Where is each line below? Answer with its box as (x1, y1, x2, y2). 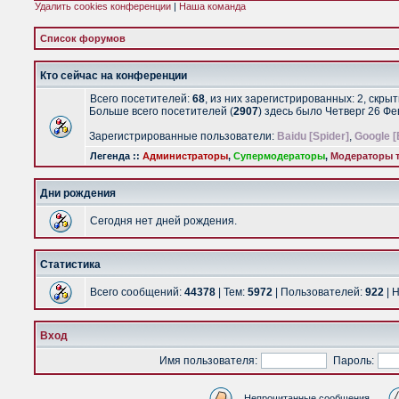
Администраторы (142, 151, 228, 161)
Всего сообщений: (90, 286, 184, 298)
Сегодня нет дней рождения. (90, 215, 237, 227)
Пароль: (333, 354, 374, 367)
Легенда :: (90, 151, 142, 161)
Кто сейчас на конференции (40, 69, 187, 82)
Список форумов (40, 33, 126, 44)
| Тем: (216, 286, 248, 298)
